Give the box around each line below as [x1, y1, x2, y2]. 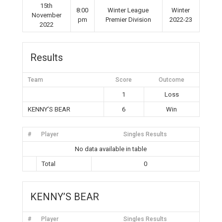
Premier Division [105, 16, 151, 23]
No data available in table [75, 145, 147, 153]
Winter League [108, 6, 149, 14]
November [31, 11, 61, 19]
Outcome [158, 76, 184, 83]
